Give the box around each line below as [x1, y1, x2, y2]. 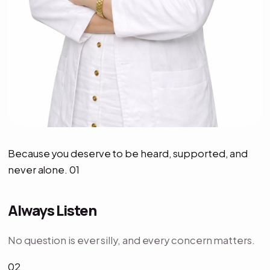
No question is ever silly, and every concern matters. [8, 234, 255, 247]
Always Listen [8, 200, 96, 221]
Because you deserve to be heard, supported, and [8, 147, 248, 160]
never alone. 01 [8, 163, 80, 177]
